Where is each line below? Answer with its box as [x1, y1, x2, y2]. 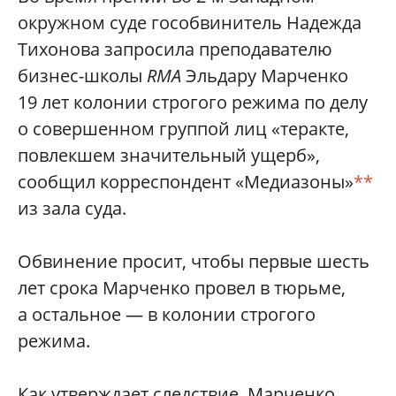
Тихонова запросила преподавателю [18, 37, 332, 61]
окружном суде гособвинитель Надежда [18, 11, 362, 34]
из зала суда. [18, 196, 126, 220]
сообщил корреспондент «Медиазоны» [18, 170, 354, 194]
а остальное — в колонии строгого [18, 302, 316, 326]
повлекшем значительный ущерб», [18, 143, 320, 167]
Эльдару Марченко [181, 64, 348, 88]
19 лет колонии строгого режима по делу [18, 90, 368, 114]
